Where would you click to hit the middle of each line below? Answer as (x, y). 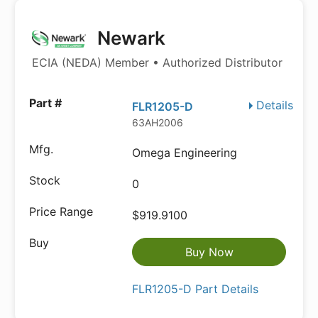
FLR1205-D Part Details (196, 289)
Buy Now (209, 252)
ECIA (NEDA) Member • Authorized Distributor (157, 62)
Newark (129, 38)
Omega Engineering (185, 153)
